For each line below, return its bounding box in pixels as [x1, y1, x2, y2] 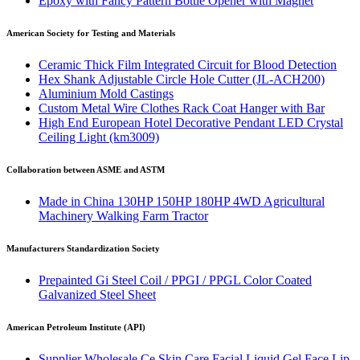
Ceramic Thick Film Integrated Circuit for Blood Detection [39, 57, 337, 72]
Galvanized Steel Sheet [39, 287, 156, 301]
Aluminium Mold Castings [39, 86, 174, 100]
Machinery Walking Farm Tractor [39, 208, 208, 223]
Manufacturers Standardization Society [6, 243, 160, 253]
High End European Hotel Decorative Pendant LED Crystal [39, 115, 343, 129]
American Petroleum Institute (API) [6, 321, 145, 332]
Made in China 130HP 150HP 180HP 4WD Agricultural [39, 194, 325, 208]
